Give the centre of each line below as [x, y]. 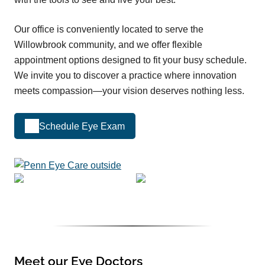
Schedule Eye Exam [82, 126]
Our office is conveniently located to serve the [109, 30]
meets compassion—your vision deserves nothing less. [129, 91]
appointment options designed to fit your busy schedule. [130, 60]
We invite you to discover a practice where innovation [125, 76]
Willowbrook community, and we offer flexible [108, 45]
